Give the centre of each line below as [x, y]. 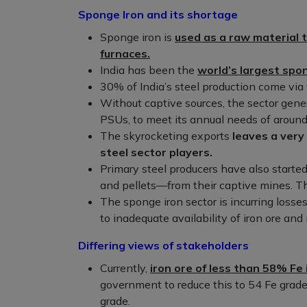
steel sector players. [156, 152]
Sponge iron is [137, 37]
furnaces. [125, 54]
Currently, [125, 268]
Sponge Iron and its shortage [158, 15]
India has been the [149, 70]
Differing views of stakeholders [163, 246]
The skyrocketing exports [166, 136]
